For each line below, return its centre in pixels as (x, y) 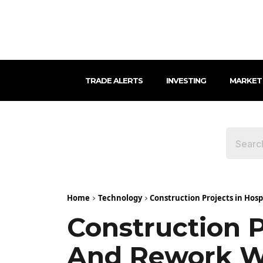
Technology (120, 198)
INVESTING (186, 81)
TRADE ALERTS (114, 81)
